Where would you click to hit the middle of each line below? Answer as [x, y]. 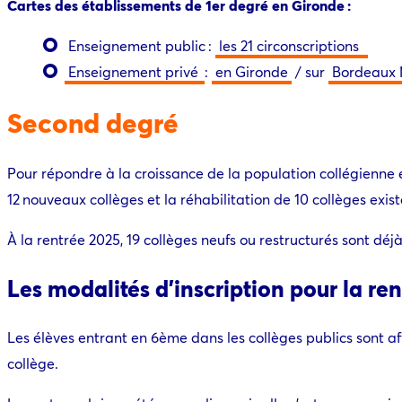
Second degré [93, 122]
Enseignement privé [135, 71]
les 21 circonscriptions [292, 45]
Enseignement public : [140, 45]
